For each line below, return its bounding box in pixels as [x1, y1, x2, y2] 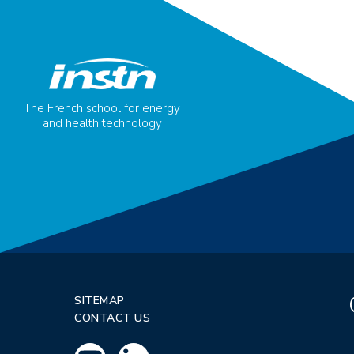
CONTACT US [74, 311, 151, 326]
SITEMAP [74, 293, 125, 308]
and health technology [42, 115, 162, 131]
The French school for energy [24, 100, 180, 116]
